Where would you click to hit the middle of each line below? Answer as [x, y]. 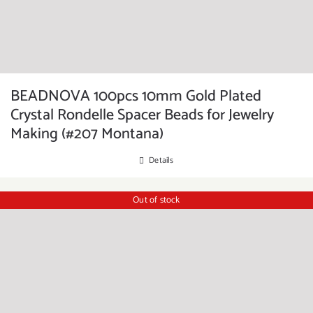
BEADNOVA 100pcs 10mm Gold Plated [136, 96]
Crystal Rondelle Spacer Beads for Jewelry [142, 115]
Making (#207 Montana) [87, 134]
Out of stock [156, 200]
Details [161, 160]
